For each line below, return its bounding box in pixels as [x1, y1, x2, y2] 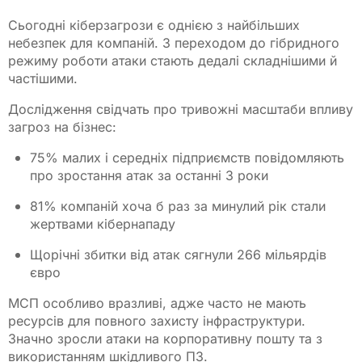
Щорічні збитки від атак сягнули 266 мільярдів [30, 246, 327, 263]
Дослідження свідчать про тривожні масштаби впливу [8, 100, 353, 117]
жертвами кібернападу [30, 215, 180, 232]
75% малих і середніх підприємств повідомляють [30, 149, 345, 166]
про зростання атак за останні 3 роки [30, 166, 273, 183]
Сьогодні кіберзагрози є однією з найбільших [8, 16, 300, 33]
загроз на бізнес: [8, 118, 116, 135]
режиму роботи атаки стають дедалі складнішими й [8, 52, 337, 69]
